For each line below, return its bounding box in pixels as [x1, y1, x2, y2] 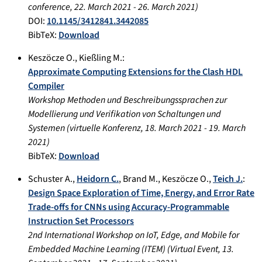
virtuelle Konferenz [70, 121, 141, 135]
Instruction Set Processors [28, 214, 134, 227]
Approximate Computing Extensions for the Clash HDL [28, 65, 243, 78]
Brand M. [123, 172, 158, 185]
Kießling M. [79, 51, 122, 64]
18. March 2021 [145, 121, 202, 135]
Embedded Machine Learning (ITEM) [28, 242, 166, 256]
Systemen [28, 121, 65, 135]
